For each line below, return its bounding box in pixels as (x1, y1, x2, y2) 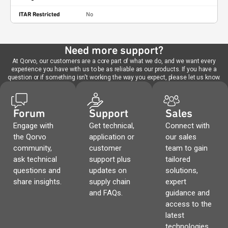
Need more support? (65, 44, 163, 56)
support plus (89, 155, 131, 164)
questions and (13, 166, 61, 175)
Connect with (165, 121, 210, 130)
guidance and (165, 188, 210, 197)
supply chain (89, 177, 131, 186)
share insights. (13, 177, 62, 186)
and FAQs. (89, 188, 123, 197)
